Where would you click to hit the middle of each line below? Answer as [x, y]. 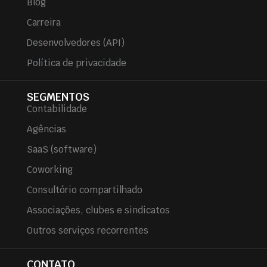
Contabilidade [57, 109]
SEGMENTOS [58, 97]
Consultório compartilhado [84, 190]
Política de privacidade [76, 63]
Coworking [49, 170]
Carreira [44, 23]
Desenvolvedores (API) [75, 43]
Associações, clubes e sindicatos [98, 210]
